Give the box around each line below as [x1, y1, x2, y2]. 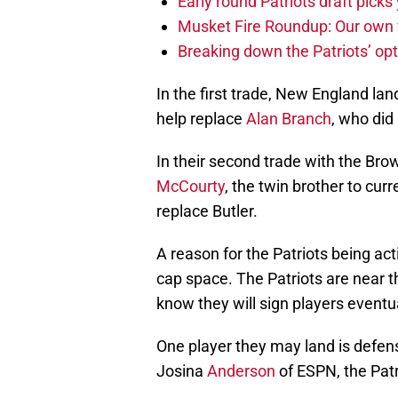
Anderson [203, 362, 275, 381]
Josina [156, 362, 203, 381]
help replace [156, 109, 246, 129]
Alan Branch [246, 109, 331, 129]
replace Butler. [156, 202, 258, 221]
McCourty [156, 177, 225, 196]
